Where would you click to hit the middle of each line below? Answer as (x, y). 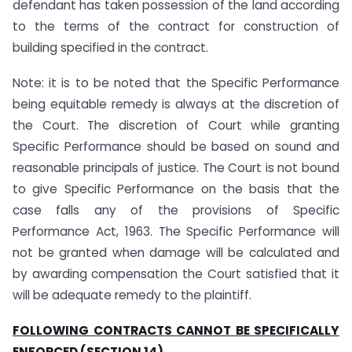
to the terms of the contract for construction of (176, 27)
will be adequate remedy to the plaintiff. (132, 295)
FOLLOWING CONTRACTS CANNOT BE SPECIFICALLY (176, 330)
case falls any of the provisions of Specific (176, 210)
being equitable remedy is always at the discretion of (176, 104)
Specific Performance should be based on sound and (176, 147)
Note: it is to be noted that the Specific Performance (176, 83)
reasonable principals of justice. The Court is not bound (176, 168)
